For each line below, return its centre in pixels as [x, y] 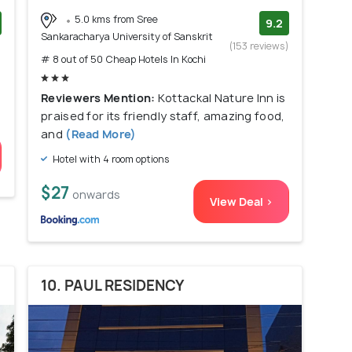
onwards [96, 194]
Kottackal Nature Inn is [222, 97]
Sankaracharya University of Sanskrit [127, 36]
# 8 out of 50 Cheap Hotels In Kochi [123, 59]
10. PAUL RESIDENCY [112, 285]
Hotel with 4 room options [110, 159]
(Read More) [101, 134]
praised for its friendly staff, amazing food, [163, 115]
